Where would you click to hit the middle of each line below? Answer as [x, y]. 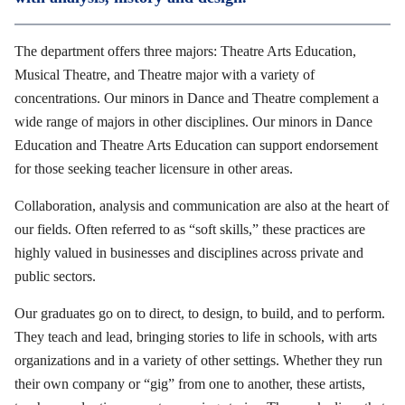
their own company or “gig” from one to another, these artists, [190, 383]
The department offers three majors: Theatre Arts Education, [185, 51]
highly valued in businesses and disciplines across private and [189, 252]
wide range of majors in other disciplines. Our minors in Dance [193, 121]
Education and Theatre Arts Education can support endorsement [196, 145]
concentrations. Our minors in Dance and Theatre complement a [197, 98]
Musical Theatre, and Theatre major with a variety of [165, 74]
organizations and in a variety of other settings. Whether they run [198, 360]
